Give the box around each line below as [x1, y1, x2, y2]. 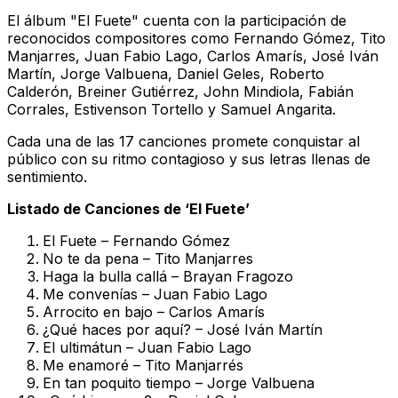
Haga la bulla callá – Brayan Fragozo [43, 267, 293, 285]
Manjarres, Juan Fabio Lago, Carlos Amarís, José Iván [7, 46, 378, 65]
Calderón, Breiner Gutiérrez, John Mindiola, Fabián [7, 82, 354, 100]
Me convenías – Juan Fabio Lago [43, 284, 267, 303]
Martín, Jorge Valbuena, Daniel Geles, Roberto [7, 64, 324, 83]
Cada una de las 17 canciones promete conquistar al [7, 131, 360, 150]
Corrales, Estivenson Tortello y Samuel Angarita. [7, 99, 336, 118]
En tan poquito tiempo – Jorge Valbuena [43, 373, 314, 392]
